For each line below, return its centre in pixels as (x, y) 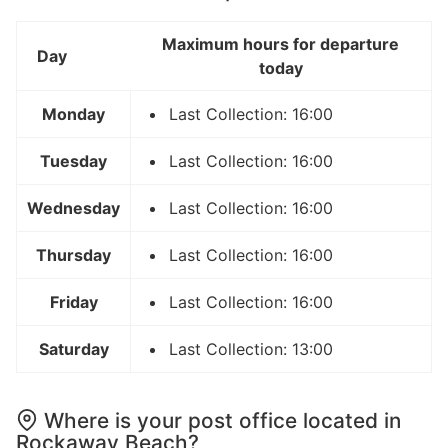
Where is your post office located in (222, 420)
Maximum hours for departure (280, 43)
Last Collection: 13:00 (251, 348)
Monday (73, 113)
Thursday (73, 254)
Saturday (73, 348)
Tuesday (73, 160)
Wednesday (73, 207)
